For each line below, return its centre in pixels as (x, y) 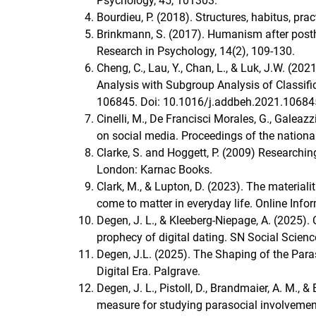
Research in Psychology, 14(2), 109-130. (196, 51)
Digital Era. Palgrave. (148, 272)
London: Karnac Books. (154, 170)
